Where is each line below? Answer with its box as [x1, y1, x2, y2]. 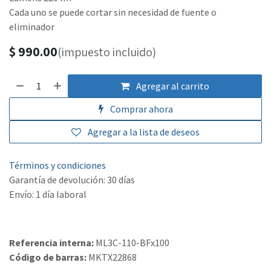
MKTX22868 [88, 251, 137, 264]
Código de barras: [9, 251, 88, 264]
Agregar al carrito [134, 80, 210, 93]
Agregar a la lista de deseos [88, 126, 200, 139]
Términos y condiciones [9, 159, 106, 172]
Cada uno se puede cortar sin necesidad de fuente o [9, 6, 217, 19]
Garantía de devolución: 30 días [9, 174, 135, 186]
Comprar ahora [108, 103, 173, 116]
